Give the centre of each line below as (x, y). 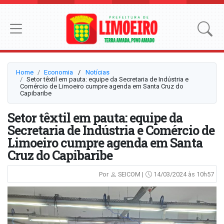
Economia (58, 72)
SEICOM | (130, 174)
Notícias (97, 72)
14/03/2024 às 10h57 (183, 174)
